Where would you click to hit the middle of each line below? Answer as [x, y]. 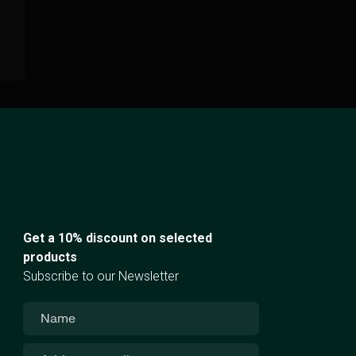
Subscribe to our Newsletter [101, 277]
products [50, 257]
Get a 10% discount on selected [118, 238]
